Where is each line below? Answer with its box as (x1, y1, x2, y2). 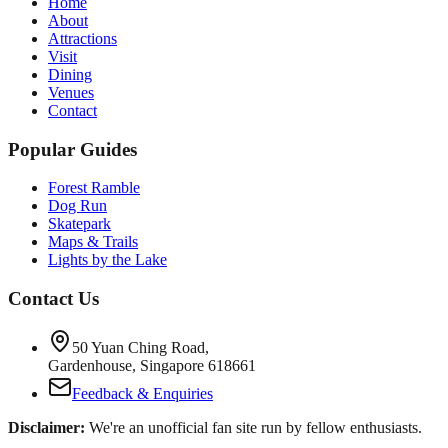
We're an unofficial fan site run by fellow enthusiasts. (85, 418, 422, 436)
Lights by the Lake (48, 251, 167, 269)
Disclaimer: (8, 418, 85, 436)
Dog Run (48, 197, 107, 215)
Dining (48, 65, 92, 83)
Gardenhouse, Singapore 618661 (48, 356, 256, 374)
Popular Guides (8, 138, 137, 160)
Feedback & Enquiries (72, 384, 213, 402)
